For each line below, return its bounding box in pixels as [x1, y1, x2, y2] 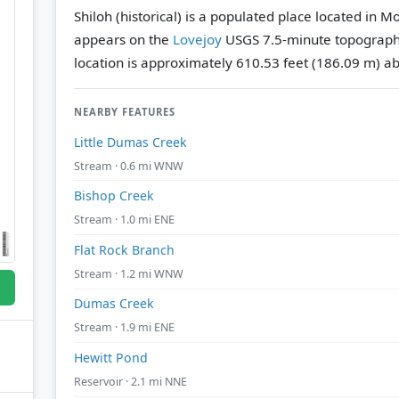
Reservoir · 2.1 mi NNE [74, 373, 187, 389]
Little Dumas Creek [74, 133, 187, 151]
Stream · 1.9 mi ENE [74, 320, 175, 336]
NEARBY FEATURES [74, 104, 175, 118]
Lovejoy [173, 29, 222, 48]
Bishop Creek [74, 187, 154, 205]
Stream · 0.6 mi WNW [74, 158, 183, 174]
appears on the [74, 29, 173, 48]
